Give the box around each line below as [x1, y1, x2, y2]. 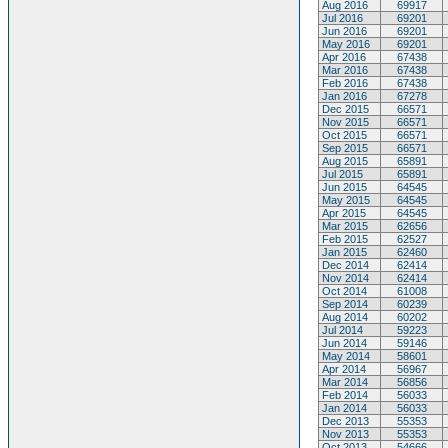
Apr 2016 [319, 51, 366, 63]
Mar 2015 [319, 220, 368, 232]
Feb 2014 [319, 389, 368, 401]
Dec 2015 [319, 103, 369, 115]
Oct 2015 [319, 129, 367, 141]
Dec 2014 [319, 259, 369, 271]
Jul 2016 [319, 12, 363, 24]
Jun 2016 [319, 25, 367, 37]
